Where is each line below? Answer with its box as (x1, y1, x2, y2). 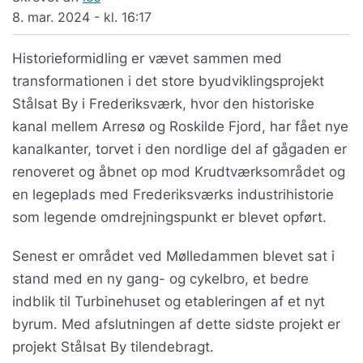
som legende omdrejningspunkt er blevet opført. (12, 208, 327, 225)
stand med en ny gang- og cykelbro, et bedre (12, 270, 309, 287)
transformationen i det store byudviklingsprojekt (12, 72, 324, 89)
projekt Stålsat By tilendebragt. (12, 338, 214, 355)
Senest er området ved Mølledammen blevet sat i (12, 247, 335, 264)
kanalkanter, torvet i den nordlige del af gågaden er (12, 140, 347, 157)
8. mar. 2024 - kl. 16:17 (12, 9, 152, 26)
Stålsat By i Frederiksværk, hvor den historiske (12, 95, 314, 112)
